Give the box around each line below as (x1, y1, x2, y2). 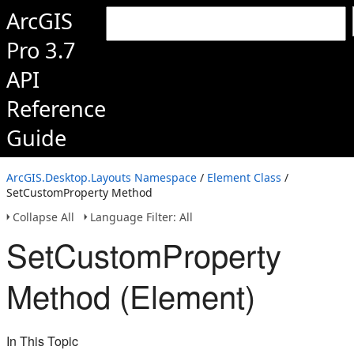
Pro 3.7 (6, 36, 76, 65)
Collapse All (13, 209, 74, 224)
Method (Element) (6, 273, 255, 318)
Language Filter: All (90, 209, 193, 224)
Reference (6, 94, 106, 123)
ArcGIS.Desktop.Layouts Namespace (6, 170, 197, 185)
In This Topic (6, 332, 78, 350)
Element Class (207, 170, 281, 185)
